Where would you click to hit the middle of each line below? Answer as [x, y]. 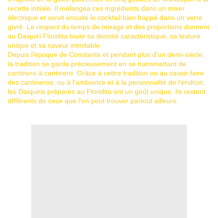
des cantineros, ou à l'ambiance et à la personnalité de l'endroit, [106, 82]
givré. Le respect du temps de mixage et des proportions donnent [109, 27]
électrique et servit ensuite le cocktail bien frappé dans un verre [105, 18]
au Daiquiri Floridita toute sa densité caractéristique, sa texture [104, 36]
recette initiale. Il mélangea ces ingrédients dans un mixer [96, 9]
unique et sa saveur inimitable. [55, 45]
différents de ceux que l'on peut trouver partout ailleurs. [93, 101]
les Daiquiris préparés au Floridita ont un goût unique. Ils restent [107, 92]
